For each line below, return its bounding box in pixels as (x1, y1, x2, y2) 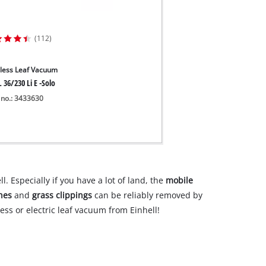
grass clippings (32, 189, 93, 201)
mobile (165, 175, 193, 186)
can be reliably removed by (92, 189, 203, 201)
